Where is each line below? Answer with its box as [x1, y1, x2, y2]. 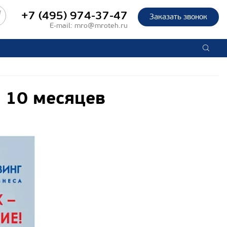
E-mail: [50, 21, 74, 30]
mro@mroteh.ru [74, 21, 128, 30]
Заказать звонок [149, 12, 207, 21]
